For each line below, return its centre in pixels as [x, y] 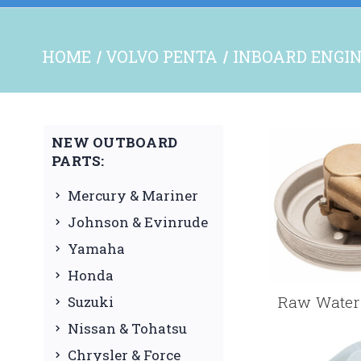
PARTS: [78, 160]
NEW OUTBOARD [114, 142]
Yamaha [96, 248]
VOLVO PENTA [162, 56]
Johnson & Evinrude [138, 222]
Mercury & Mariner [133, 195]
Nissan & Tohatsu [127, 328]
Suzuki [91, 301]
